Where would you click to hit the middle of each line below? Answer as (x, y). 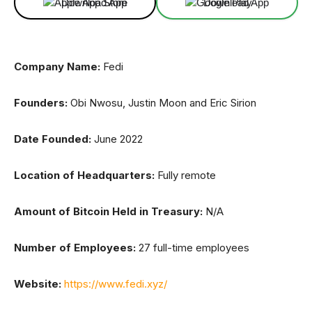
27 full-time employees (193, 248)
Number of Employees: (75, 248)
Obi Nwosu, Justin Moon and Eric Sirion (162, 103)
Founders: (41, 103)
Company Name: (57, 67)
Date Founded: (53, 139)
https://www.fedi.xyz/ (116, 284)
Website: (38, 284)
